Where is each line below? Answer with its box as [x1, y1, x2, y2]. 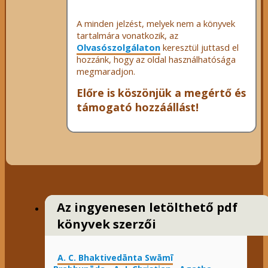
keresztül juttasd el [160, 41, 239, 53]
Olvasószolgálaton [76, 41, 160, 53]
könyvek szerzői [57, 215, 157, 232]
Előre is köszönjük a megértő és [76, 86, 246, 100]
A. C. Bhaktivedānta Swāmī [57, 251, 173, 263]
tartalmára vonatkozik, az [76, 29, 178, 41]
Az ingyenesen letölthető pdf [57, 198, 238, 215]
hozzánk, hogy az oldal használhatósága [76, 53, 236, 65]
